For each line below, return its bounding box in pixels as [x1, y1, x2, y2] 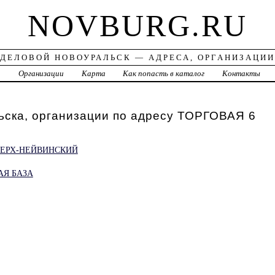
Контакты [222, 69, 261, 79]
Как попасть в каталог [123, 69, 205, 79]
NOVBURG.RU [27, 9, 247, 44]
